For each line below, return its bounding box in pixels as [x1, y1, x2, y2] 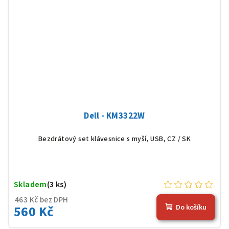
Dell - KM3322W [84, 109, 145, 122]
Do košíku [176, 202, 207, 213]
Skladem [14, 178, 47, 190]
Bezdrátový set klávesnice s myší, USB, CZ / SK [38, 133, 191, 144]
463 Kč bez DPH [15, 194, 68, 205]
